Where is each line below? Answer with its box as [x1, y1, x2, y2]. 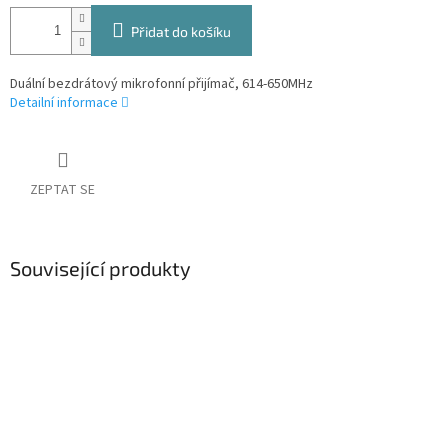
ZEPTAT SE [30, 180, 95, 201]
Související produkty [10, 256, 191, 281]
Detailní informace [10, 93, 118, 114]
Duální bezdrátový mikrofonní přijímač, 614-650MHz [10, 74, 313, 95]
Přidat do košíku [131, 23, 231, 41]
